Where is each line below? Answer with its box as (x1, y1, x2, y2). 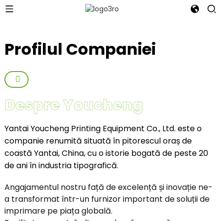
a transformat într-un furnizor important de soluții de (4, 193, 210, 205)
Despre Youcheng (4, 95, 143, 115)
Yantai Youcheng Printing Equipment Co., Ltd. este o (4, 123, 202, 134)
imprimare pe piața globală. (4, 205, 112, 217)
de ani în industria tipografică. (4, 160, 118, 171)
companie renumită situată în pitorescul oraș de (4, 135, 192, 147)
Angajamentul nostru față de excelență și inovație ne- (4, 182, 213, 193)
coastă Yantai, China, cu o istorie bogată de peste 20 (4, 147, 208, 159)
